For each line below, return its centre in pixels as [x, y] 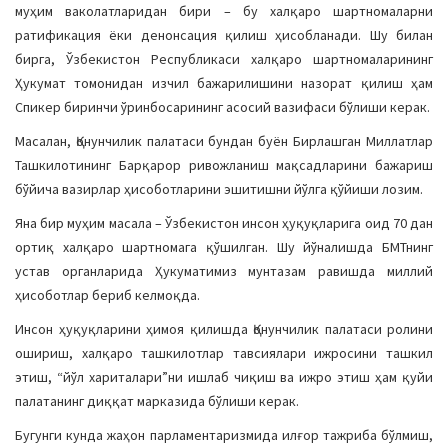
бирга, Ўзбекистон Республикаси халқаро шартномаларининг [224, 59]
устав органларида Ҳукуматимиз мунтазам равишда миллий [224, 271]
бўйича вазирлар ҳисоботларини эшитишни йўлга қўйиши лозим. [219, 189]
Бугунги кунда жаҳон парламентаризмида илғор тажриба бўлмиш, [224, 435]
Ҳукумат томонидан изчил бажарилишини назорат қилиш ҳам [224, 83]
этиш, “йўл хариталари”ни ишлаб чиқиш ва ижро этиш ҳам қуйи [224, 377]
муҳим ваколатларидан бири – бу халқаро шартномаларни [224, 11]
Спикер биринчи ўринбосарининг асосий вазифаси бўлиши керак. [222, 107]
